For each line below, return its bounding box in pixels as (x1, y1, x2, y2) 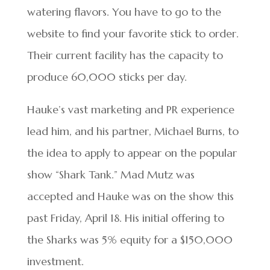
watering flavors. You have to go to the (27, 4, 221, 19)
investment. (27, 254, 84, 268)
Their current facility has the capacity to (27, 48, 223, 62)
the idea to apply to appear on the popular (27, 145, 237, 160)
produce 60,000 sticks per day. (27, 69, 187, 84)
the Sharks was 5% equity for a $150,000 (27, 232, 233, 246)
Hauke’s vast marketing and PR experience (27, 102, 234, 116)
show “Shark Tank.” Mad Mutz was (27, 167, 195, 181)
